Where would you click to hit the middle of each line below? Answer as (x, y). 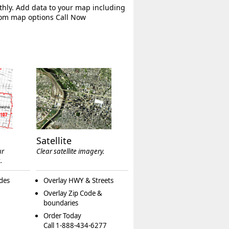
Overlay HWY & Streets (78, 181)
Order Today (62, 216)
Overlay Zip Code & (73, 193)
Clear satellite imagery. (70, 152)
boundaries (61, 203)
